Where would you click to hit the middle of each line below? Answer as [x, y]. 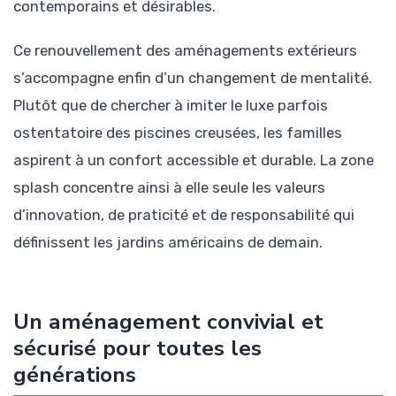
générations [75, 375]
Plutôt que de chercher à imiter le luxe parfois [171, 105]
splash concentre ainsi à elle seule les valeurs [169, 187]
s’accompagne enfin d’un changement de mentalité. [193, 77]
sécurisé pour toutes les [137, 349]
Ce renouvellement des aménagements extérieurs [185, 50]
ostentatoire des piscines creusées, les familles [178, 132]
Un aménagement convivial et [168, 322]
